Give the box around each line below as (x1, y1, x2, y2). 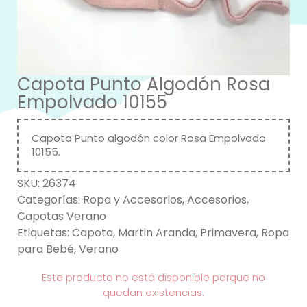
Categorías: (17, 192, 83, 208)
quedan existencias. (103, 285, 204, 300)
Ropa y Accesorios (83, 192, 182, 208)
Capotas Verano (17, 208, 106, 225)
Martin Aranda (118, 225, 195, 241)
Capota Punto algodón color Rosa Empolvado (32, 131, 266, 145)
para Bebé (17, 241, 74, 258)
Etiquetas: (17, 225, 72, 241)
